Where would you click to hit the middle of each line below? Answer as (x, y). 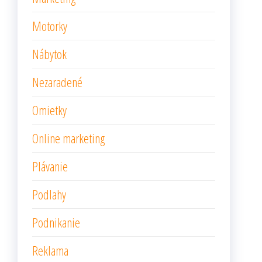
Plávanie (50, 166)
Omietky (49, 110)
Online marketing (68, 138)
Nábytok (49, 54)
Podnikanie (56, 222)
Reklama (50, 250)
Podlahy (49, 194)
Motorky (50, 26)
